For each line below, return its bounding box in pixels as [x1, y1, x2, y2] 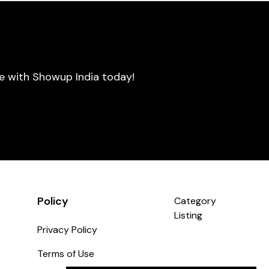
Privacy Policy [37, 223, 98, 236]
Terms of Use [37, 247, 95, 260]
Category [174, 195, 216, 207]
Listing [174, 209, 202, 222]
